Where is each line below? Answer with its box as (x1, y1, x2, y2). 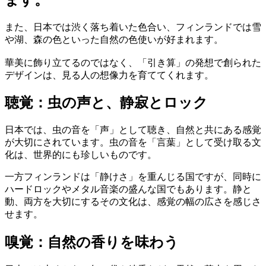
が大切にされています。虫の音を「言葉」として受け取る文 (5, 137, 261, 148)
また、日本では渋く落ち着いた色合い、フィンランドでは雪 (5, 21, 261, 32)
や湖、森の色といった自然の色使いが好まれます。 (5, 34, 223, 45)
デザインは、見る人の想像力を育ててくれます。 (5, 69, 214, 80)
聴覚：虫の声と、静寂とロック (5, 95, 208, 111)
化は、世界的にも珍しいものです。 (5, 150, 157, 160)
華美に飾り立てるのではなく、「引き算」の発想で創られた (5, 57, 261, 68)
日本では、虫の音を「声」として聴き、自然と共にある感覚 (5, 125, 261, 135)
